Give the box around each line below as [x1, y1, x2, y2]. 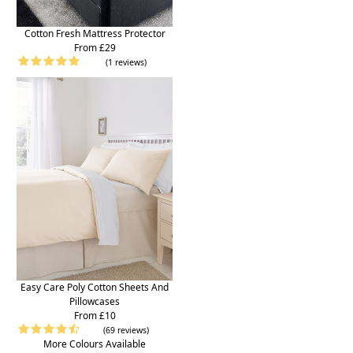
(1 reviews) [106, 56, 147, 68]
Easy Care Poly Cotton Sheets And [20, 280, 169, 294]
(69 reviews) [103, 324, 149, 336]
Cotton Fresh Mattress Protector [24, 26, 165, 40]
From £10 [73, 308, 116, 322]
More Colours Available [43, 336, 146, 351]
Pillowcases [69, 294, 120, 308]
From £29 [73, 40, 116, 54]
